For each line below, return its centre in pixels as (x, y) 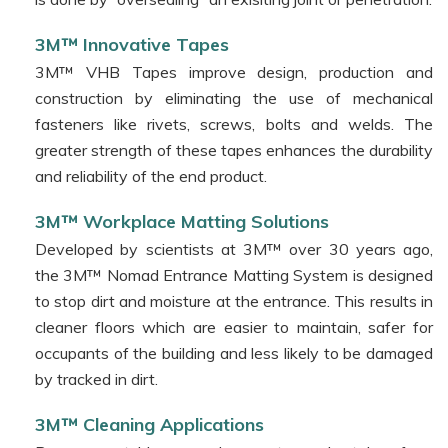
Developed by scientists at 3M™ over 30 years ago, (234, 248)
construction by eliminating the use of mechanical (234, 97)
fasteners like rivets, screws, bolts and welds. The (234, 123)
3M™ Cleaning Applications (149, 424)
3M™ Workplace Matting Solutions (182, 221)
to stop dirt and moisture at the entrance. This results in (234, 300)
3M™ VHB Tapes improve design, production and (234, 71)
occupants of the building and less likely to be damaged (234, 352)
